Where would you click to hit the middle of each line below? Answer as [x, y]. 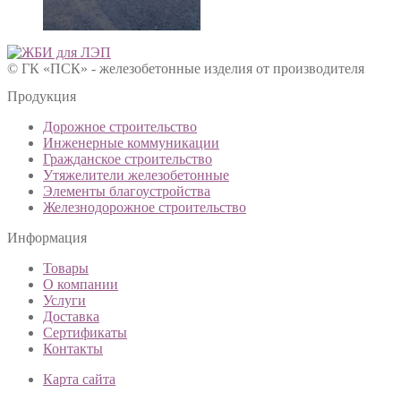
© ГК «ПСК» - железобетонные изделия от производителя [186, 68]
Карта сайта [79, 379]
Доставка [71, 316]
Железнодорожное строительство [145, 207]
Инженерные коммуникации [131, 143]
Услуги [64, 300]
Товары [66, 268]
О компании [81, 284]
